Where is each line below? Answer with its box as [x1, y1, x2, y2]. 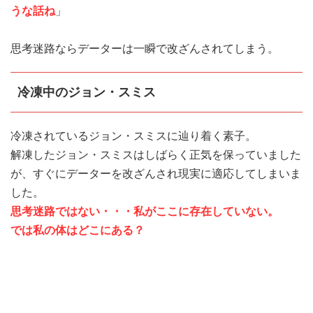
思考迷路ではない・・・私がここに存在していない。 [10, 205, 279, 218]
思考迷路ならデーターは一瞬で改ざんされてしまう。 [10, 43, 279, 55]
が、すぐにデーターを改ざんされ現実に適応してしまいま [10, 168, 301, 180]
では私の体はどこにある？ [10, 224, 145, 237]
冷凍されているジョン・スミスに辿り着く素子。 [10, 130, 256, 143]
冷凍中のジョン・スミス [17, 85, 156, 100]
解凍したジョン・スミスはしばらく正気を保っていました [10, 149, 301, 161]
